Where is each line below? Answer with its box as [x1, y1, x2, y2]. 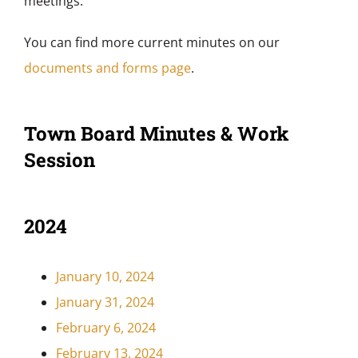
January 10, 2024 [55, 268, 154, 286]
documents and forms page [23, 59, 191, 78]
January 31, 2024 [55, 293, 154, 312]
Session [23, 147, 95, 173]
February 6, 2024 [55, 319, 156, 337]
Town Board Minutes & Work [23, 121, 288, 147]
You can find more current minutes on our [23, 34, 280, 52]
